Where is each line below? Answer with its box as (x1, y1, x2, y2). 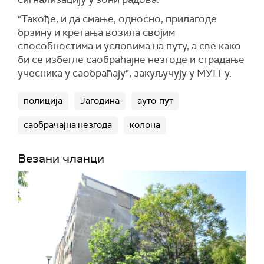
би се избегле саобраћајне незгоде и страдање (18, 53, 245, 66)
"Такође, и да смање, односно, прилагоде (18, 12, 217, 25)
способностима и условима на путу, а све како (18, 39, 241, 52)
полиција (24, 95, 62, 107)
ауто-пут (137, 95, 173, 107)
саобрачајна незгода (24, 119, 112, 131)
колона (130, 119, 160, 131)
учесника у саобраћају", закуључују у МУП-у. (18, 67, 232, 80)
